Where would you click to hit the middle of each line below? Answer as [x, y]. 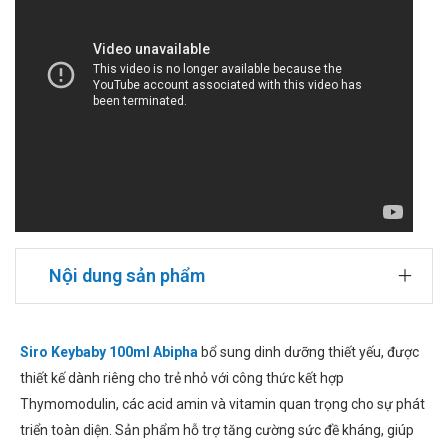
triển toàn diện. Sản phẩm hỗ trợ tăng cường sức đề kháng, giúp [217, 430]
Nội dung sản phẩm [127, 276]
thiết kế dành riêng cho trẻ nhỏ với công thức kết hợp [182, 378]
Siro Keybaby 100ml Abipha [109, 352]
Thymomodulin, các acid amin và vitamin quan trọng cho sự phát [222, 404]
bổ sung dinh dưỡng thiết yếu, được [308, 352]
